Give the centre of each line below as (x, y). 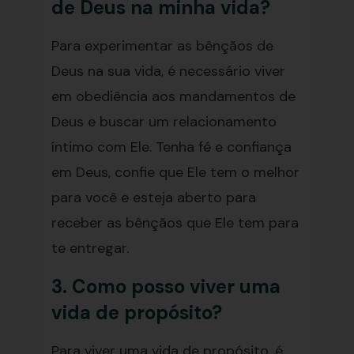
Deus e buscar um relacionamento (164, 122)
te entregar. (90, 248)
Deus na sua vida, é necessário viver (168, 71)
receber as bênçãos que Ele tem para (175, 223)
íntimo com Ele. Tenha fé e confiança (171, 147)
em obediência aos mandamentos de (173, 96)
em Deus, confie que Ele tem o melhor (175, 172)
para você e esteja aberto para (153, 198)
